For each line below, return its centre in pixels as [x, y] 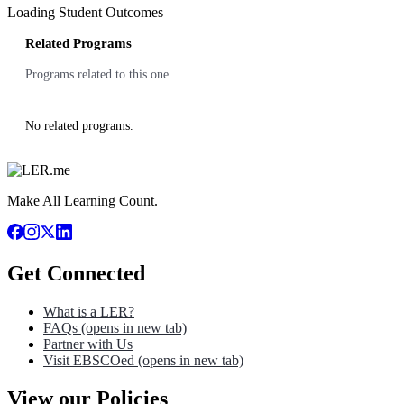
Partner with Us [88, 344]
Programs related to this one [97, 74]
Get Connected [76, 273]
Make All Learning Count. [83, 201]
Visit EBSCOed [89, 360]
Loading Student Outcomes [85, 12]
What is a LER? [89, 311]
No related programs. [79, 126]
